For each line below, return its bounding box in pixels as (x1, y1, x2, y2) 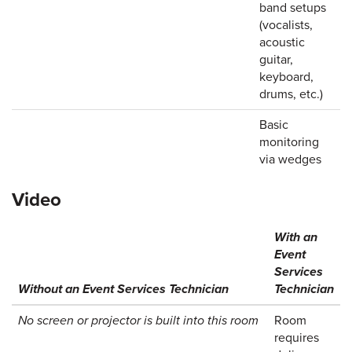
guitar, (259, 52, 293, 68)
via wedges (259, 152, 321, 167)
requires (274, 330, 319, 346)
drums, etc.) (259, 86, 323, 102)
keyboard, (259, 69, 313, 85)
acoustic (259, 35, 305, 50)
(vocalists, (259, 17, 313, 33)
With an (274, 229, 317, 245)
